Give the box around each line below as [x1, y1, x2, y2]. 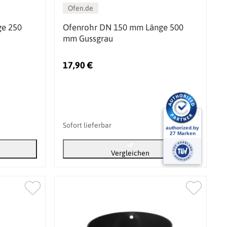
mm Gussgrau [62, 33, 113, 44]
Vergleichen [111, 148, 150, 157]
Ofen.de [67, 4, 93, 12]
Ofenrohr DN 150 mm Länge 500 [62, 22, 183, 32]
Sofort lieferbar [62, 121, 111, 129]
